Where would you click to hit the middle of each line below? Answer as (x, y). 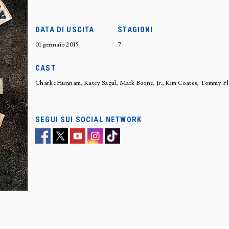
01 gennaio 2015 (57, 45)
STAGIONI (135, 30)
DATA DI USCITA (65, 30)
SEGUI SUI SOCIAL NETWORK (89, 120)
